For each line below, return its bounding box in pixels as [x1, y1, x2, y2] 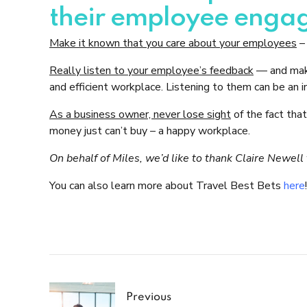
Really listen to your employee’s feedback [49, 62, 254, 78]
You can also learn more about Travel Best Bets [49, 177, 284, 193]
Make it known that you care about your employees [49, 35, 297, 51]
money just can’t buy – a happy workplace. [49, 123, 250, 138]
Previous [126, 291, 171, 303]
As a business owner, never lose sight [49, 106, 231, 122]
